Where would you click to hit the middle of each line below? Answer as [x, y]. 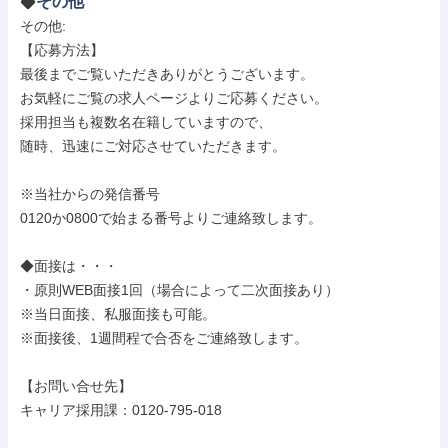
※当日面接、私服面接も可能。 [118, 314]
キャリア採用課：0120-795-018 [121, 410]
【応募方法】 [62, 50]
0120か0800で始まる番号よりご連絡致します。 [171, 218]
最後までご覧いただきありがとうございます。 [167, 74]
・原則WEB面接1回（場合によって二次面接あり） [179, 290]
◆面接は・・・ [69, 266]
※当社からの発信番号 [90, 194]
